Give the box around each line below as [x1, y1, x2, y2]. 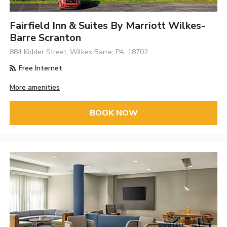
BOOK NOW [89, 107, 138, 119]
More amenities [10, 82, 60, 92]
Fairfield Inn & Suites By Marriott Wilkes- [10, 18, 206, 32]
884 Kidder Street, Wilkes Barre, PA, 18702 [10, 47, 148, 57]
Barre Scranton [10, 30, 82, 45]
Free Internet [17, 63, 63, 73]
